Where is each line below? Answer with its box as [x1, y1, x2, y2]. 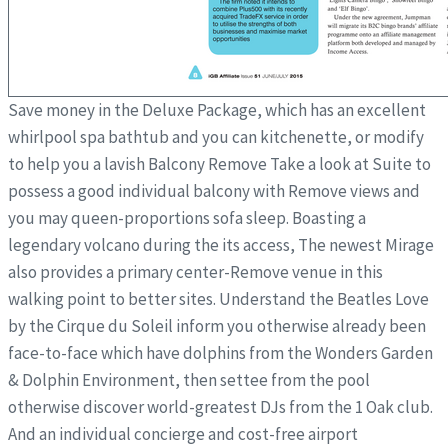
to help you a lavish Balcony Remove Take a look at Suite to [8, 152, 431, 175]
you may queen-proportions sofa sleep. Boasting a [8, 206, 366, 229]
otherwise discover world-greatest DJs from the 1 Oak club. [8, 395, 433, 418]
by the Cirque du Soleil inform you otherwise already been [8, 314, 426, 337]
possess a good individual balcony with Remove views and [8, 179, 420, 202]
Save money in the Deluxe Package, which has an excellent [8, 98, 426, 121]
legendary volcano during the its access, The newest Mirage [8, 233, 434, 256]
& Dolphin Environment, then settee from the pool [8, 368, 370, 391]
